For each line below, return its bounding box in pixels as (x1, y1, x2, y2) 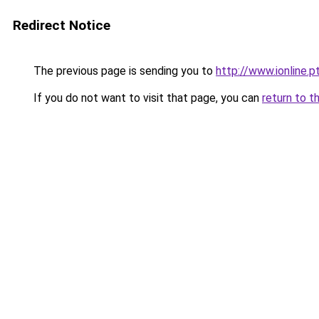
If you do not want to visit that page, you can (31, 91, 262, 105)
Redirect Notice (13, 17, 110, 33)
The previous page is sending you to (31, 64, 216, 78)
